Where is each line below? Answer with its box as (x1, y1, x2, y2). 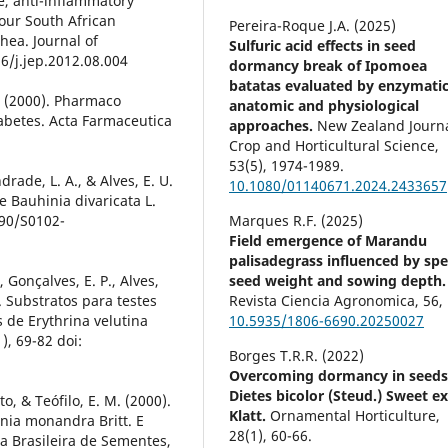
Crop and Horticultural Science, (229, 136, 440, 156)
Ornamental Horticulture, (270, 406, 441, 426)
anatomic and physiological (229, 96, 420, 116)
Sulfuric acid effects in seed (229, 36, 417, 56)
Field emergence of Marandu (229, 231, 428, 251)
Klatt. (229, 406, 271, 426)
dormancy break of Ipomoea (229, 56, 428, 76)
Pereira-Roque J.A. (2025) (229, 16, 397, 36)
